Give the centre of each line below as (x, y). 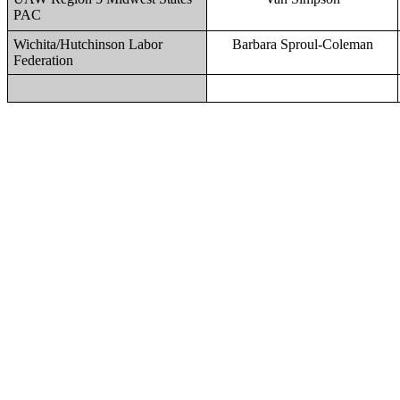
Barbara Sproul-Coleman (302, 44)
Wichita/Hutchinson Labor (88, 44)
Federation (43, 60)
